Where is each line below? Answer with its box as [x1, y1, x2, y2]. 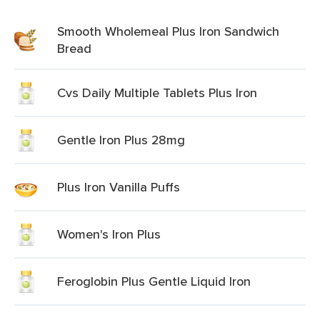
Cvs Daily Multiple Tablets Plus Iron [57, 84, 257, 101]
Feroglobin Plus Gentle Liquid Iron [57, 272, 251, 290]
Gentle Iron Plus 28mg [57, 131, 185, 149]
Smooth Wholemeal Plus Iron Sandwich [57, 22, 279, 40]
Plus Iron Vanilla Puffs [57, 178, 180, 196]
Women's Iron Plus [57, 225, 161, 243]
